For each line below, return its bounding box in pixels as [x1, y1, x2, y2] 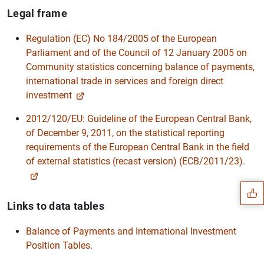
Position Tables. [26, 239, 93, 251]
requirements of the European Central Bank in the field [26, 141, 249, 153]
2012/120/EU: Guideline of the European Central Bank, [26, 113, 252, 124]
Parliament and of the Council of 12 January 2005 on [26, 47, 247, 58]
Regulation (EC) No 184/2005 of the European [26, 32, 217, 44]
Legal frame [7, 6, 67, 19]
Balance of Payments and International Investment [26, 225, 236, 237]
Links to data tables [7, 199, 105, 212]
